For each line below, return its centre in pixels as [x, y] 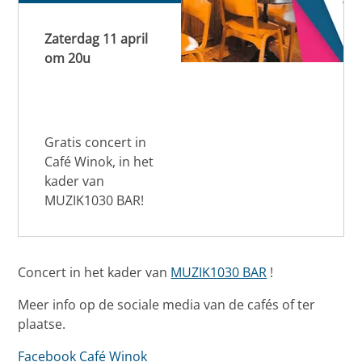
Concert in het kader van [95, 273]
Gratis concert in [96, 143]
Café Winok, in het [99, 162]
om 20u [68, 59]
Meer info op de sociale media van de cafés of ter [167, 305]
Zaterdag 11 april [97, 39]
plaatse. [42, 324]
